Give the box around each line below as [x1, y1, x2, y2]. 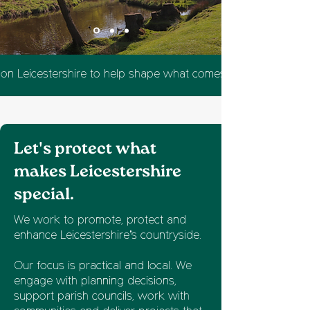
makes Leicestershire [14, 161, 181, 183]
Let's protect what [14, 138, 156, 160]
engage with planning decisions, [14, 276, 176, 287]
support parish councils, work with [14, 291, 190, 302]
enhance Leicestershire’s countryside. [14, 230, 201, 241]
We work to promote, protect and [14, 215, 186, 226]
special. [14, 184, 74, 206]
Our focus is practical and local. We [14, 261, 192, 272]
